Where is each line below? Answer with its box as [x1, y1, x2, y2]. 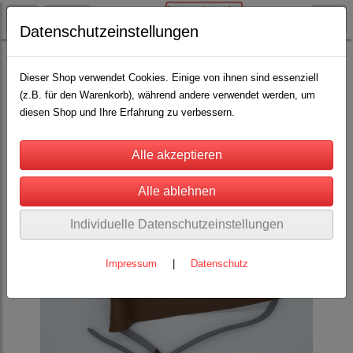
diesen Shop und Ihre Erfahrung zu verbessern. [20, 106, 235, 118]
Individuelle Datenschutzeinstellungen [69, 217, 284, 231]
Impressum [105, 258, 157, 269]
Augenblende [92, 52, 151, 64]
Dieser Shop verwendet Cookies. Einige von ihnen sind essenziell [20, 72, 318, 84]
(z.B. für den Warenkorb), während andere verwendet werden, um [20, 89, 315, 101]
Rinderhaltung [12, 52, 74, 64]
